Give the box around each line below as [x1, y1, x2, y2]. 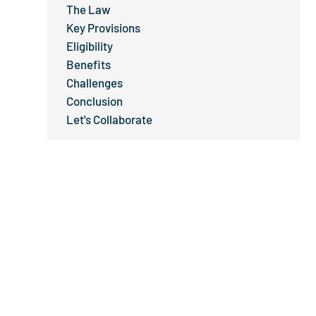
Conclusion [66, 93, 123, 108]
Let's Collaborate [66, 111, 153, 126]
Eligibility [66, 38, 114, 53]
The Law [66, 1, 111, 16]
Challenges [66, 75, 123, 90]
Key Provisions [66, 20, 141, 35]
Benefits [66, 56, 111, 71]
